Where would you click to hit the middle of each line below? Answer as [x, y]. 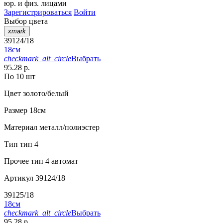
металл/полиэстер [68, 127]
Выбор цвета [26, 21]
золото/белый [45, 94]
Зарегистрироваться [38, 12]
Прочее [16, 161]
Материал [21, 127]
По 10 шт [20, 77]
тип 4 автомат [54, 161]
